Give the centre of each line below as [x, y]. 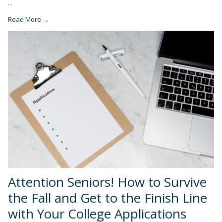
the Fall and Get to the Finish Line [108, 197]
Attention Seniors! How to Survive [107, 182]
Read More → [28, 19]
